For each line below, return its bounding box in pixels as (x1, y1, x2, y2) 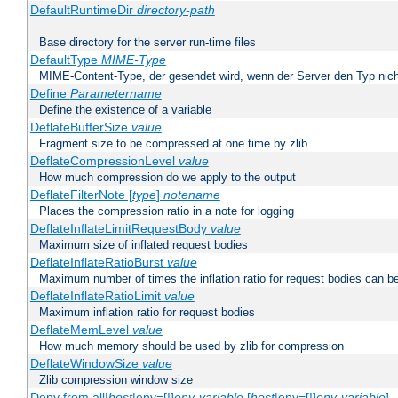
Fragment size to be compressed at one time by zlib (39, 137, 307, 151)
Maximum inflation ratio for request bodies (39, 306, 255, 320)
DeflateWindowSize (29, 356, 142, 371)
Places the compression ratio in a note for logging (39, 204, 294, 219)
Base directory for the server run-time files (39, 36, 256, 50)
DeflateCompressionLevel (29, 154, 179, 169)
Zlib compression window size (39, 373, 193, 387)
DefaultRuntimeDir (29, 3, 137, 18)
